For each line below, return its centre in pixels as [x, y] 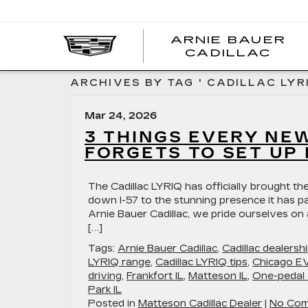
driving [105, 276]
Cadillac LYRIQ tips [201, 262]
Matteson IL [218, 276]
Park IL [105, 290]
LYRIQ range [119, 262]
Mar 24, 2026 [121, 116]
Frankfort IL [155, 276]
